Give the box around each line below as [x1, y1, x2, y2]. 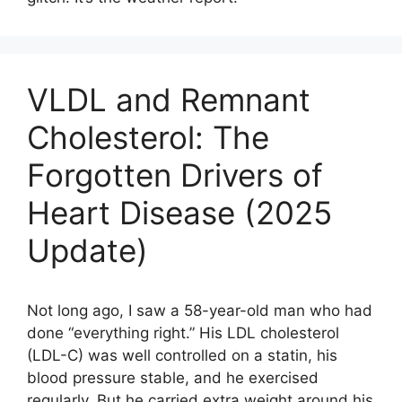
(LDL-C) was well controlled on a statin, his [27, 346, 337, 364]
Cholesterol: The [27, 118, 269, 156]
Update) [27, 232, 148, 269]
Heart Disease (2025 [27, 194, 332, 232]
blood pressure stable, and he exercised [27, 369, 319, 387]
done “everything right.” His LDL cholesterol [27, 324, 339, 342]
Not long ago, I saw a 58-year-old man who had [27, 301, 372, 319]
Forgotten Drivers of [27, 156, 323, 194]
